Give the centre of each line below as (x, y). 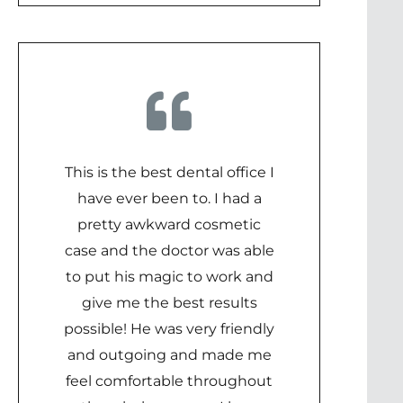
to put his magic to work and (169, 277)
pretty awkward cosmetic (169, 224)
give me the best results (169, 303)
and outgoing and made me (169, 355)
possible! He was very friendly (169, 329)
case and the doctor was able (169, 251)
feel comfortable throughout (169, 381)
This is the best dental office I (169, 172)
